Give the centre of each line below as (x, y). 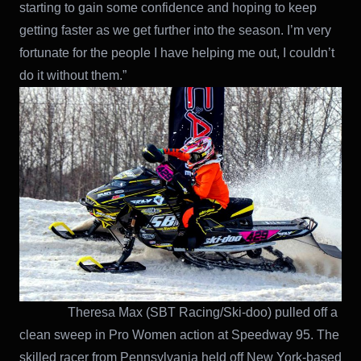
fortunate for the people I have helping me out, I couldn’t (177, 52)
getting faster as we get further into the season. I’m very (175, 30)
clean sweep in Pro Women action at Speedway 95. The (179, 334)
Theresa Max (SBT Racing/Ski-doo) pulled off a (178, 312)
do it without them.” (73, 75)
